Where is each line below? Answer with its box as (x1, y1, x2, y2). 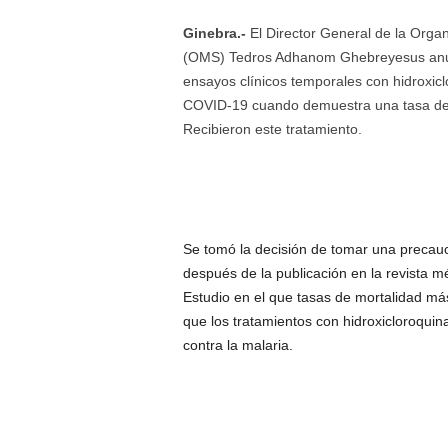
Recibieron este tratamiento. (182, 121, 362, 137)
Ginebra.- (182, 25, 250, 41)
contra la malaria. (182, 337, 293, 353)
